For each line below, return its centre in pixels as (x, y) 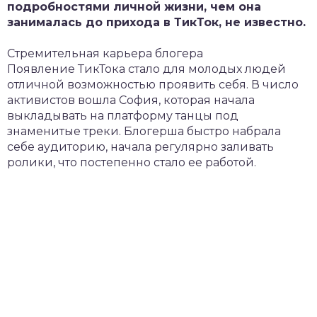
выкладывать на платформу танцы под (123, 116)
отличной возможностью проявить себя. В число (153, 85)
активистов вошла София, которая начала (131, 100)
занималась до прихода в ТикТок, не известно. (158, 22)
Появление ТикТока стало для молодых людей (146, 69)
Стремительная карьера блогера (105, 53)
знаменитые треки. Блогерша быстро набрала (144, 131)
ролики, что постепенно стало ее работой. (132, 162)
